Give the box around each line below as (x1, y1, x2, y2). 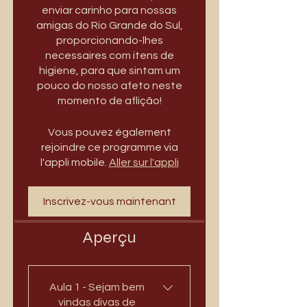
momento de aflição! (57, 95, 162, 107)
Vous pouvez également (47, 127, 171, 138)
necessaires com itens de (45, 50, 174, 62)
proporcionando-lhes (56, 35, 163, 47)
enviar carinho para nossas (42, 5, 177, 16)
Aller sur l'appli (108, 157, 179, 169)
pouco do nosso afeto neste (36, 80, 182, 92)
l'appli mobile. (40, 157, 107, 169)
